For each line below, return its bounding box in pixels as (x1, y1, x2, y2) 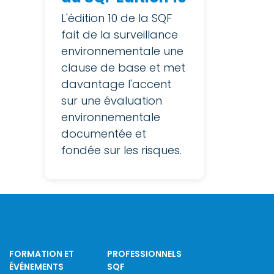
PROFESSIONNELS (106, 247, 182, 260)
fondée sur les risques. (61, 142, 182, 158)
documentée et (61, 125, 146, 141)
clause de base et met (61, 59, 185, 75)
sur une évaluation (61, 92, 162, 108)
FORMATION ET (9, 247, 75, 260)
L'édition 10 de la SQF (61, 10, 172, 26)
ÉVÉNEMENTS (9, 260, 64, 273)
